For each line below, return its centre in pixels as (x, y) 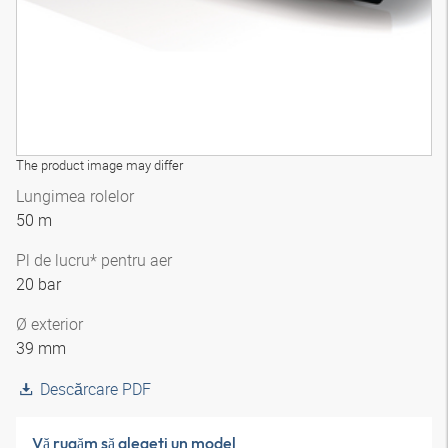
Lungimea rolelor (75, 196)
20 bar (38, 284)
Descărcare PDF (95, 389)
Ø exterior (49, 324)
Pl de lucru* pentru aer (94, 260)
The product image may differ (99, 165)
